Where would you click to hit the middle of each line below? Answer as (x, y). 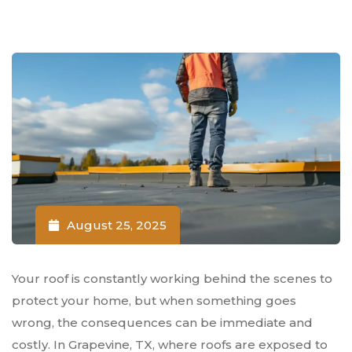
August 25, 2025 (117, 225)
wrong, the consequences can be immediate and (162, 323)
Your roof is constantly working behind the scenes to (172, 279)
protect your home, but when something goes (154, 301)
